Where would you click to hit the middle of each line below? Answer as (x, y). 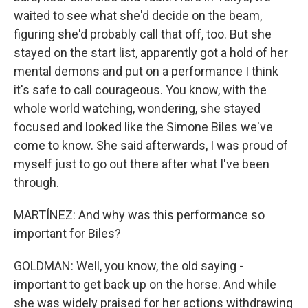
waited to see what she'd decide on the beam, (138, 15)
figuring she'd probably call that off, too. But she (143, 34)
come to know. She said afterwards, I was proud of (151, 145)
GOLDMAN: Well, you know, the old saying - (129, 266)
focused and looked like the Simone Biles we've (143, 127)
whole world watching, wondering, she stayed (137, 108)
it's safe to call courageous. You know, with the (140, 90)
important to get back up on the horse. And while (145, 284)
